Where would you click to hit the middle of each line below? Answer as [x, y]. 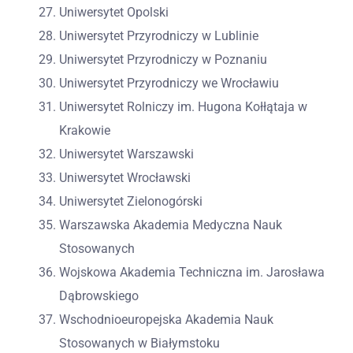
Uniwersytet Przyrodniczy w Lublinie [159, 35]
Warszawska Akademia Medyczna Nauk [171, 225]
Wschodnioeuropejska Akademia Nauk [166, 319]
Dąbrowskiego [99, 295]
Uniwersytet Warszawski [126, 154]
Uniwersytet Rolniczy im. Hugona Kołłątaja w [183, 106]
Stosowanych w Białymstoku [139, 343]
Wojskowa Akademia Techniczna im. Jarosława [192, 272]
